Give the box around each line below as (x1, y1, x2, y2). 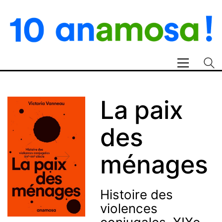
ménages (100, 150, 208, 179)
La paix (100, 95, 183, 125)
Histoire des (100, 187, 173, 202)
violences (100, 201, 158, 216)
